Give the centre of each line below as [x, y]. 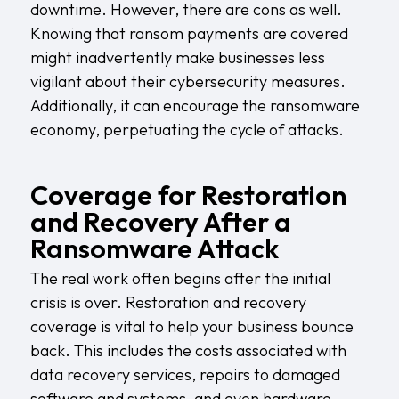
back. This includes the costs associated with [188, 350]
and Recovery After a [160, 221]
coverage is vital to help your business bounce [191, 326]
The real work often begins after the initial [180, 278]
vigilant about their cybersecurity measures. [187, 81]
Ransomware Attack [154, 248]
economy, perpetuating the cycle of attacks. [187, 129]
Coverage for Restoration [188, 195]
